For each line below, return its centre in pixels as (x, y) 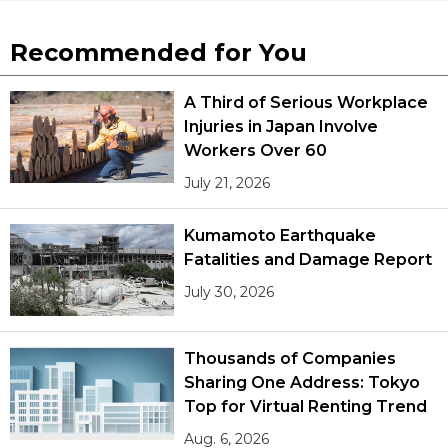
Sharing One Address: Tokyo (302, 383)
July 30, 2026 (229, 292)
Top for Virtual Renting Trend (305, 407)
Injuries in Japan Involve (281, 127)
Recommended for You (158, 53)
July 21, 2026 (227, 183)
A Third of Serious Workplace (306, 103)
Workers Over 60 (256, 151)
